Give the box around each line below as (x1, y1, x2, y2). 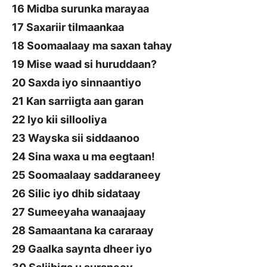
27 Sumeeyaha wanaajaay (12, 206, 146, 219)
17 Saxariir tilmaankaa (12, 21, 124, 34)
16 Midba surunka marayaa (12, 2, 149, 15)
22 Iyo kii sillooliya (12, 113, 107, 126)
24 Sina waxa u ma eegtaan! (12, 150, 155, 163)
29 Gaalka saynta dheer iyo (12, 243, 152, 256)
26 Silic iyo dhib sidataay (12, 187, 141, 200)
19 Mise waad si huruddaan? (12, 58, 157, 71)
